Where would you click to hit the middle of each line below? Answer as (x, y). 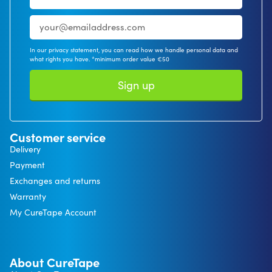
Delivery (25, 149)
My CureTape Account (53, 212)
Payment (27, 165)
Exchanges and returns (55, 180)
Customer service (58, 137)
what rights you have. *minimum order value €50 (100, 59)
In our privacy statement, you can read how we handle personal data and (134, 49)
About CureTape (55, 262)
